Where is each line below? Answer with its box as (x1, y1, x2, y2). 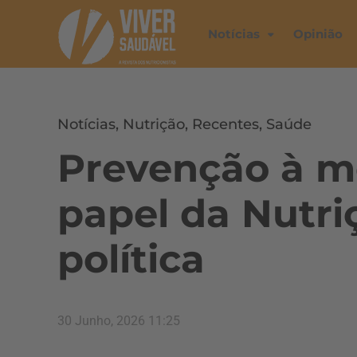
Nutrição (123, 116, 185, 133)
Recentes (192, 116, 259, 133)
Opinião (293, 26, 343, 41)
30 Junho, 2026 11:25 (57, 313, 180, 328)
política (57, 236, 205, 282)
